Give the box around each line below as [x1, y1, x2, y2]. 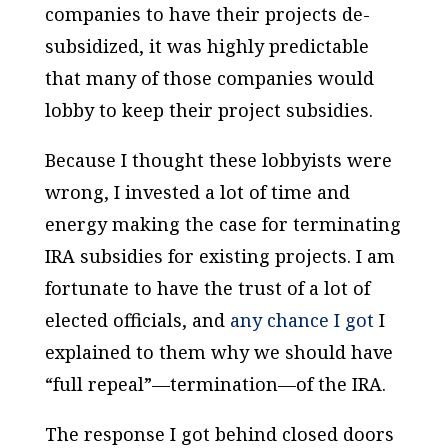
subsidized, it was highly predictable [44, 33, 369, 58]
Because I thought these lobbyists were [44, 147, 392, 172]
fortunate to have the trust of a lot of [44, 275, 370, 300]
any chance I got [229, 307, 374, 332]
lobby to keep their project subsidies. [44, 97, 373, 122]
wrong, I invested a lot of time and [44, 179, 350, 204]
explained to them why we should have [44, 339, 393, 364]
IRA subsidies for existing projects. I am [44, 243, 395, 268]
